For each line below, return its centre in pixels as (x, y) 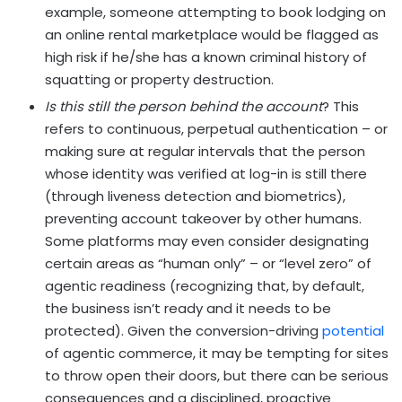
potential (353, 330)
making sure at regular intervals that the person (205, 151)
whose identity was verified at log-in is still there (206, 173)
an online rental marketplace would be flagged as (212, 34)
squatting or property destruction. (159, 79)
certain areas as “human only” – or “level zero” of (208, 263)
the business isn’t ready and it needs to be (188, 308)
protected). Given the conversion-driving (184, 330)
